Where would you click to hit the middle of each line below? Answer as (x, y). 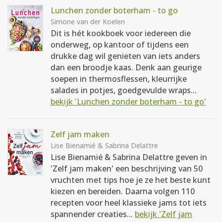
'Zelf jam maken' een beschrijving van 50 (127, 168)
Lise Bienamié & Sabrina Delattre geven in (129, 157)
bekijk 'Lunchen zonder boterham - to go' (128, 102)
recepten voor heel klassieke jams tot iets (129, 203)
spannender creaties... (93, 214)
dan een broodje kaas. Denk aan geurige (126, 67)
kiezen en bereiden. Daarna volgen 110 (123, 191)
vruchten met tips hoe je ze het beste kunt (131, 180)
